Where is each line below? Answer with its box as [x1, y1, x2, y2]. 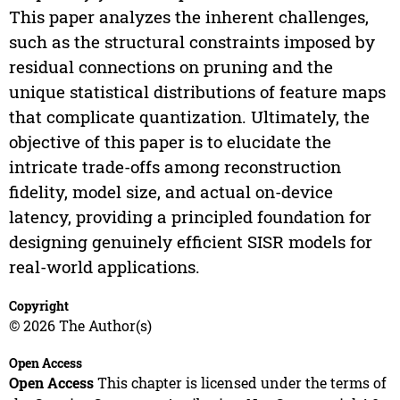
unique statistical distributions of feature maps [8, 80, 386, 104]
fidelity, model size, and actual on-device [8, 180, 333, 204]
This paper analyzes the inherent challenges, [8, 5, 369, 29]
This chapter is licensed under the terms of [93, 373, 387, 393]
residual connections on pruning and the [8, 55, 333, 79]
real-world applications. [8, 255, 200, 279]
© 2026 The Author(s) [8, 316, 152, 336]
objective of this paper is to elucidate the [8, 130, 331, 154]
